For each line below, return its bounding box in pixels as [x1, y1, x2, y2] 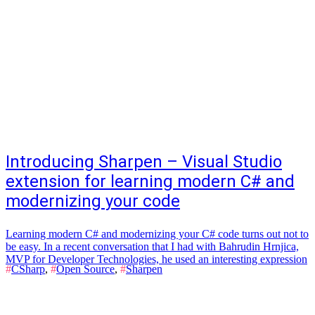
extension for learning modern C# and [6, 172, 295, 191]
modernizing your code [6, 191, 180, 211]
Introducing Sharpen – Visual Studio [6, 152, 282, 172]
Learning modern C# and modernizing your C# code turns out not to [6, 228, 309, 240]
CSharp [11, 263, 45, 275]
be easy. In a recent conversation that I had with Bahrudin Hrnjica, [6, 240, 299, 252]
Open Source [56, 263, 115, 275]
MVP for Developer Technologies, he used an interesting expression [6, 253, 307, 265]
